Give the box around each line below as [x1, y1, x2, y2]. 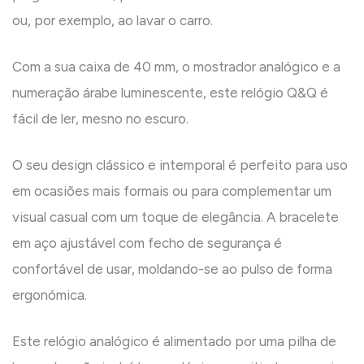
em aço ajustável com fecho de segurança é [12, 235, 282, 252]
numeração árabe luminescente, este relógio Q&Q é [12, 84, 328, 102]
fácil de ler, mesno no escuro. [12, 110, 188, 128]
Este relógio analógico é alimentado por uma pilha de [12, 333, 336, 350]
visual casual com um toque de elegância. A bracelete [12, 209, 339, 226]
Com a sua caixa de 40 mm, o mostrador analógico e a [12, 58, 340, 76]
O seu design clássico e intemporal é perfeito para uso [12, 157, 348, 174]
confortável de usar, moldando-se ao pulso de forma [12, 261, 332, 278]
